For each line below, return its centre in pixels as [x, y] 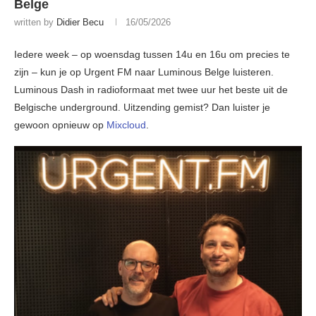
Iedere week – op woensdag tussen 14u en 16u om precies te [152, 55]
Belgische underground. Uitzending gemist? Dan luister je [142, 108]
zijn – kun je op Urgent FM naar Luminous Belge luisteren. [144, 72]
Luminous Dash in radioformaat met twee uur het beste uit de [151, 90]
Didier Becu [80, 23]
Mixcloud [126, 125]
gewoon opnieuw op [60, 125]
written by [35, 23]
